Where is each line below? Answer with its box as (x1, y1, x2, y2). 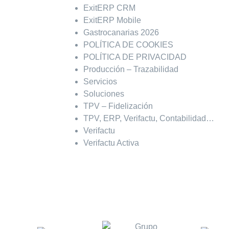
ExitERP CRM (83, 4, 135, 13)
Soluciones (83, 89, 124, 99)
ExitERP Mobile (83, 16, 141, 25)
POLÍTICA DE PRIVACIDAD (83, 53, 187, 62)
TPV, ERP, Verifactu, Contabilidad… (83, 114, 214, 123)
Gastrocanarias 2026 (83, 28, 159, 37)
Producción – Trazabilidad (83, 65, 178, 74)
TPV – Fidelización (83, 102, 153, 111)
